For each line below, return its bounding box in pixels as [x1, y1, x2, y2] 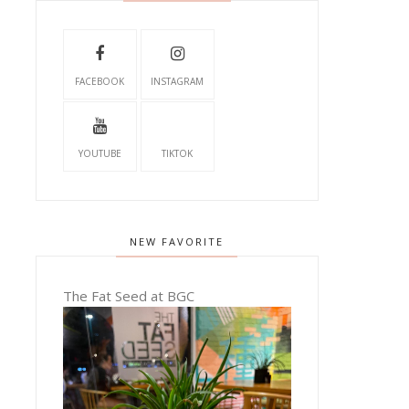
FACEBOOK [75, 75, 125, 88]
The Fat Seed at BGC [62, 287, 194, 305]
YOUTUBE [78, 147, 121, 160]
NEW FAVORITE [130, 235, 225, 248]
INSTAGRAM [151, 75, 204, 88]
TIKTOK [162, 147, 194, 160]
